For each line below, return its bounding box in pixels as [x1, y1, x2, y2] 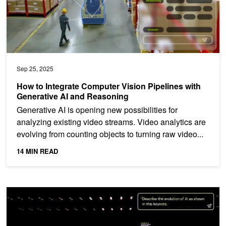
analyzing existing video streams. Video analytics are [17, 116, 206, 128]
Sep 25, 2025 [17, 64, 53, 73]
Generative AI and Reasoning [17, 90, 129, 102]
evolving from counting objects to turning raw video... [17, 128, 203, 140]
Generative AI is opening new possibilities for [17, 104, 178, 116]
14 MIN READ [17, 146, 58, 156]
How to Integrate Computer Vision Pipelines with [17, 80, 201, 92]
